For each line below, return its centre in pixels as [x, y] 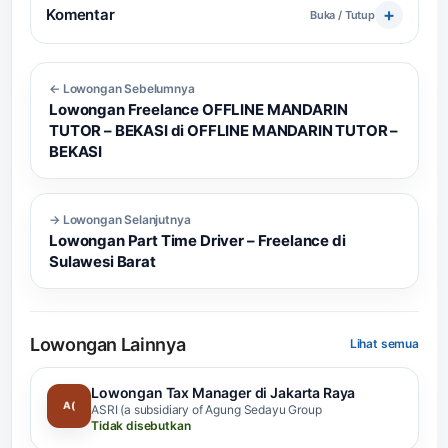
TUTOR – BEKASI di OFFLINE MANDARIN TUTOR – [224, 130]
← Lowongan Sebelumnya [122, 88]
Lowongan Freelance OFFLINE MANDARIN [198, 109]
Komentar [80, 15]
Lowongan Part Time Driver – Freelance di [197, 240]
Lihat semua [384, 344]
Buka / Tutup [342, 14]
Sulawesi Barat [102, 261]
